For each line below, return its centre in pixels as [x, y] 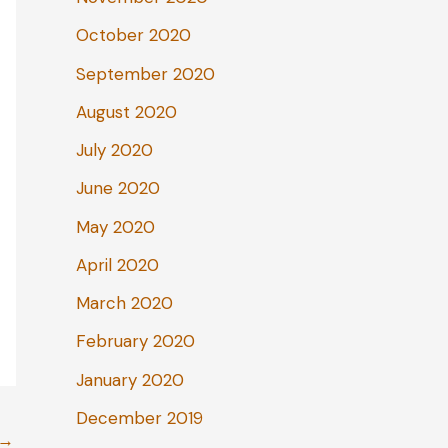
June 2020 [118, 188]
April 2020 [117, 264]
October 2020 [133, 35]
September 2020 [145, 73]
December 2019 [139, 417]
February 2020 [135, 341]
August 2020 [126, 111]
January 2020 [130, 379]
